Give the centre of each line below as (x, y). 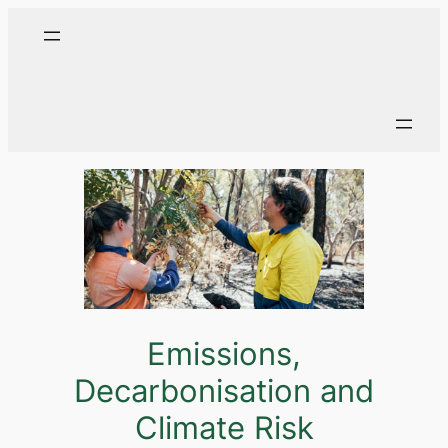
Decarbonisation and (224, 390)
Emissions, (224, 353)
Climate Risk (224, 427)
